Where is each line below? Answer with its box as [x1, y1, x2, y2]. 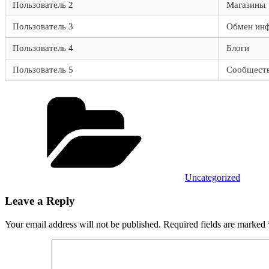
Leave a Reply [5, 195, 75, 208]
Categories [184, 90, 225, 101]
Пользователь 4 [13, 43, 73, 53]
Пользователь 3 [13, 22, 73, 32]
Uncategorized [185, 172, 240, 183]
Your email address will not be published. [5, 219, 161, 229]
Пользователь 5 [13, 65, 73, 75]
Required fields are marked [163, 219, 268, 229]
